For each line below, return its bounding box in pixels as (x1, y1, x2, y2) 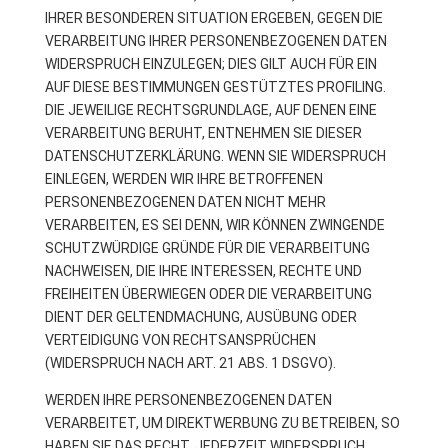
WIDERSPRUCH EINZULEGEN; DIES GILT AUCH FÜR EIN (44, 56, 377, 72)
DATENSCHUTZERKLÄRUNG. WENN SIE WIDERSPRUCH (44, 148, 386, 164)
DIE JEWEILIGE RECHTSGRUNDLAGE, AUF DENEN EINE (44, 102, 377, 118)
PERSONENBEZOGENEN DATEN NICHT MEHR (44, 194, 326, 210)
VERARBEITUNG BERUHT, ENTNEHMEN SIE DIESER (44, 125, 362, 141)
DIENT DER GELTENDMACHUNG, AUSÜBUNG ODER (44, 309, 357, 325)
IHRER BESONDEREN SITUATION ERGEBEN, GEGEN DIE (44, 10, 383, 26)
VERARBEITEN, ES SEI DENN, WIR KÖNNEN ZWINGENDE (44, 217, 385, 233)
